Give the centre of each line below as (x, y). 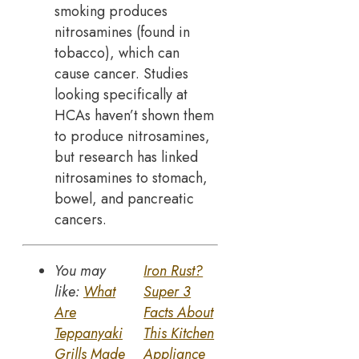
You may (80, 271)
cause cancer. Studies (121, 74)
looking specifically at (121, 95)
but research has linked (126, 157)
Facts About (179, 313)
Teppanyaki (89, 334)
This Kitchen (179, 334)
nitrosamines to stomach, (131, 178)
